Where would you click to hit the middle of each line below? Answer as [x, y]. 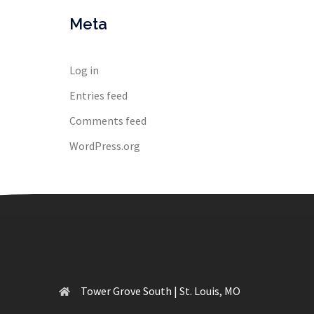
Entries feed [98, 95]
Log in [84, 70]
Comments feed [108, 121]
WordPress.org [104, 146]
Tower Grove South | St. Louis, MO [160, 291]
